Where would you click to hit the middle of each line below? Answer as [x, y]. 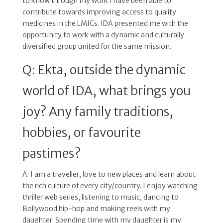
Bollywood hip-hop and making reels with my [96, 208]
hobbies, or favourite [81, 132]
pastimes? [51, 153]
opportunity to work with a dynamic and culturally [103, 35]
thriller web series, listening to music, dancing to [100, 197]
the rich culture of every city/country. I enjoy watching [110, 185]
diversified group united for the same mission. [97, 46]
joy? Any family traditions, [98, 111]
